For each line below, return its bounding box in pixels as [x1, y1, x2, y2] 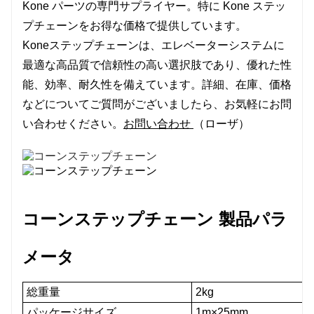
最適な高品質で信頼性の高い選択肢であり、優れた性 [22, 58, 292, 71]
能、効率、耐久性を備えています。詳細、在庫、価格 [22, 78, 292, 90]
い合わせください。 [22, 117, 123, 130]
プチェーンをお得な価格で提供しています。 [22, 19, 247, 32]
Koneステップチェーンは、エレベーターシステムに [22, 39, 285, 51]
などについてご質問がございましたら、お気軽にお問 [22, 97, 292, 110]
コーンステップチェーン [22, 209, 214, 228]
